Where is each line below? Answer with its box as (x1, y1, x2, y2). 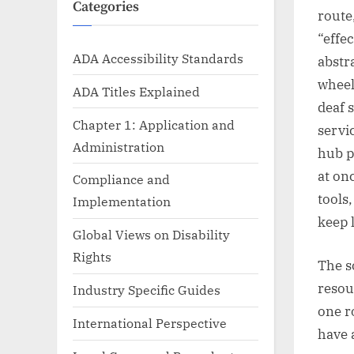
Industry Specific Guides (73, 281, 220, 299)
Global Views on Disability (73, 226, 230, 243)
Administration (73, 137, 164, 155)
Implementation (73, 193, 171, 210)
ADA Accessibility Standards (73, 49, 243, 66)
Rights (73, 248, 111, 265)
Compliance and (73, 171, 170, 188)
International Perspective (73, 314, 227, 332)
